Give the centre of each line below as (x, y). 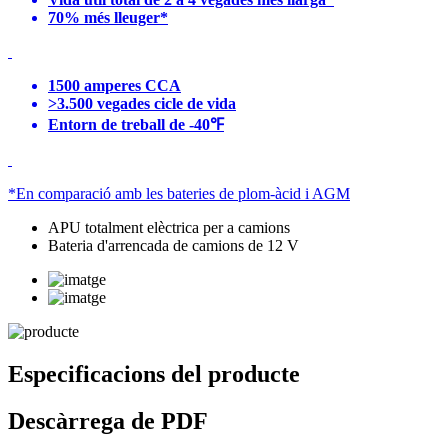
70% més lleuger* (108, 17)
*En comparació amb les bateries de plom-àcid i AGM (179, 193)
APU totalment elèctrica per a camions (169, 227)
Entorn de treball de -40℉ (136, 124)
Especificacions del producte (154, 373)
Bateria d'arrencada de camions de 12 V (173, 245)
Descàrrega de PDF (108, 420)
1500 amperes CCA (114, 85)
